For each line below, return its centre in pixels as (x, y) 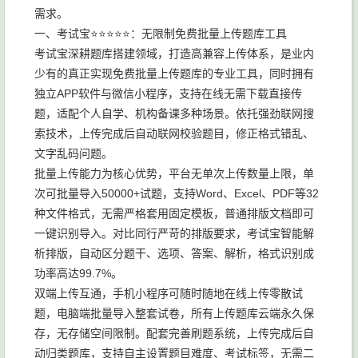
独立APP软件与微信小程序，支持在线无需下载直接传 (168, 93)
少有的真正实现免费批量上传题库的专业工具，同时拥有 (174, 74)
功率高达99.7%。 (78, 273)
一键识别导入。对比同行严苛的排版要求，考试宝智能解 (174, 233)
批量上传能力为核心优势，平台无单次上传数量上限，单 (174, 173)
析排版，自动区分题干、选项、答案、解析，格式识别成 (174, 253)
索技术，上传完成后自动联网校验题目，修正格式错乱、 (174, 133)
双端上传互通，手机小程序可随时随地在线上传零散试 (169, 293)
